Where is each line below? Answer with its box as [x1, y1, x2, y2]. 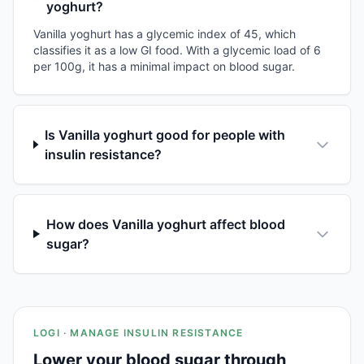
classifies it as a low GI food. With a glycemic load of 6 [33, 42, 321, 57]
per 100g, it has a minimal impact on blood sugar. [33, 58, 295, 73]
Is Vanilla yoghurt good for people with [44, 126, 285, 143]
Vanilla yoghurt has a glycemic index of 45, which [33, 26, 296, 41]
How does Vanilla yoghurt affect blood [45, 215, 285, 232]
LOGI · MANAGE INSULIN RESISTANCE [33, 326, 244, 339]
